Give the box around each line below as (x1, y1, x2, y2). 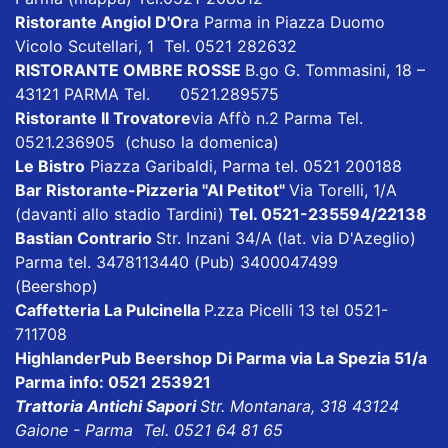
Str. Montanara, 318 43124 (200, 396, 399, 417)
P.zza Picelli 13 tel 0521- (204, 300, 388, 321)
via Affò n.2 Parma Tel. (191, 108, 363, 129)
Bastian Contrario (15, 228, 156, 249)
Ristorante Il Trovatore (15, 108, 191, 129)
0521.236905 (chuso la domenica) (15, 132, 279, 153)
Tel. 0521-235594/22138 (229, 204, 427, 225)
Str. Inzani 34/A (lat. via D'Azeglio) (156, 228, 416, 249)
